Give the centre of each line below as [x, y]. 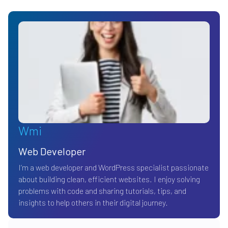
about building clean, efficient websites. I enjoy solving [109, 179]
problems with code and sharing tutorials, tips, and [102, 191]
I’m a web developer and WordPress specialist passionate [113, 167]
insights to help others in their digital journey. [93, 203]
